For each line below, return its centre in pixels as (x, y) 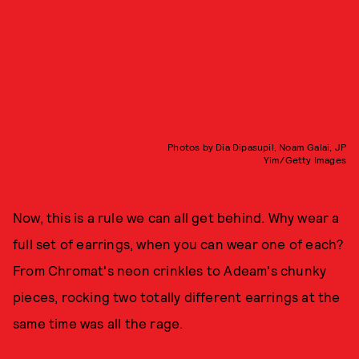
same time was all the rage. (98, 323)
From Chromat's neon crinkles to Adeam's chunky (170, 270)
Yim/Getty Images (305, 159)
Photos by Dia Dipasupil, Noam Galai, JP (257, 146)
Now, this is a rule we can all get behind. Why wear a (176, 217)
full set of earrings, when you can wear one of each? (179, 243)
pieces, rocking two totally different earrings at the (177, 296)
